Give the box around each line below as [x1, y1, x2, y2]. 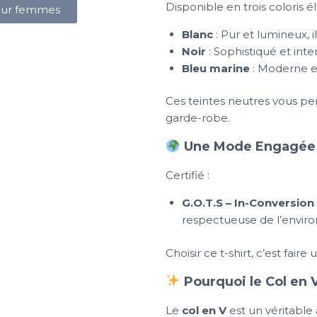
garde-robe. [166, 111, 230, 125]
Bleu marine [181, 61, 250, 75]
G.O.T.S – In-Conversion [181, 196, 314, 210]
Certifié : [166, 168, 209, 183]
